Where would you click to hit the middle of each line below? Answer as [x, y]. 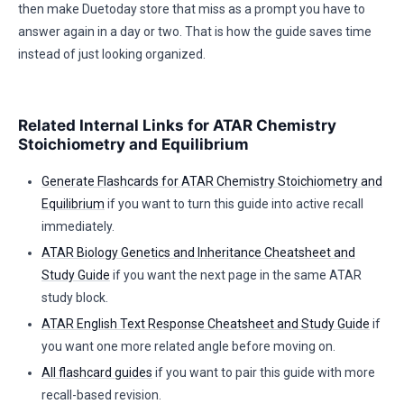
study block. [75, 298]
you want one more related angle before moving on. [188, 346]
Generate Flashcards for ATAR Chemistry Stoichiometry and [212, 181]
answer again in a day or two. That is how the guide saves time [195, 32]
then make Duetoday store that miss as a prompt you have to [192, 9]
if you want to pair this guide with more [264, 372]
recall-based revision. [101, 395]
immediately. [78, 226]
